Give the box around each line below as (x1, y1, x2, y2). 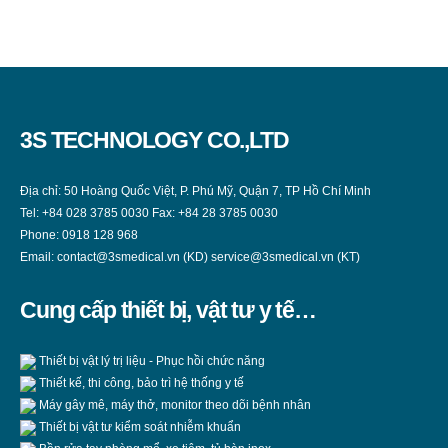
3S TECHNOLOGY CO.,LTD (20, 127, 289, 154)
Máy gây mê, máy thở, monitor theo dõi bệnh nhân (36, 397, 311, 411)
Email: (20, 250, 57, 264)
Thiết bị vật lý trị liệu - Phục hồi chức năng (36, 353, 265, 367)
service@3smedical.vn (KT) (211, 250, 360, 264)
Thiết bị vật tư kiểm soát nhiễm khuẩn (36, 419, 241, 433)
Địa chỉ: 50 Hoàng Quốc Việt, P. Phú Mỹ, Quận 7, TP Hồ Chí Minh (20, 184, 371, 198)
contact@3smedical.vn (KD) (57, 250, 211, 264)
